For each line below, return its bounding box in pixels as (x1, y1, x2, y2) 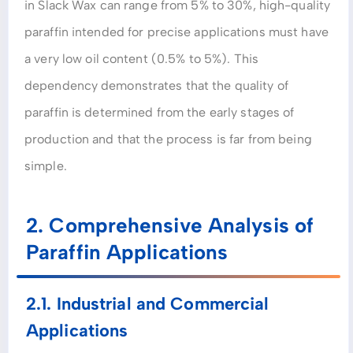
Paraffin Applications (26, 239, 229, 265)
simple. (24, 158, 67, 174)
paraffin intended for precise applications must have (24, 24, 329, 40)
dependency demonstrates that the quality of (24, 78, 288, 94)
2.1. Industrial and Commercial (26, 292, 269, 314)
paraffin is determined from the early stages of (24, 105, 295, 121)
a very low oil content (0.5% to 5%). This (24, 51, 258, 67)
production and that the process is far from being (24, 132, 312, 147)
